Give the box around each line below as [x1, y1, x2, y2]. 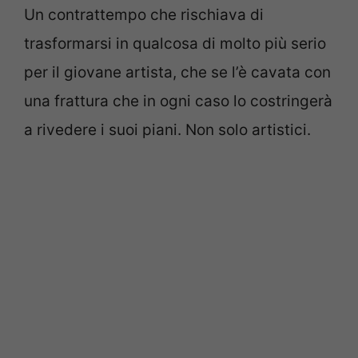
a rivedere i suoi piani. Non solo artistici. [24, 120, 311, 139]
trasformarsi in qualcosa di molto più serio [24, 34, 326, 53]
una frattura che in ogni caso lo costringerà [24, 91, 332, 110]
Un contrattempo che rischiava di [24, 5, 264, 24]
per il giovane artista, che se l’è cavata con [24, 62, 331, 82]
